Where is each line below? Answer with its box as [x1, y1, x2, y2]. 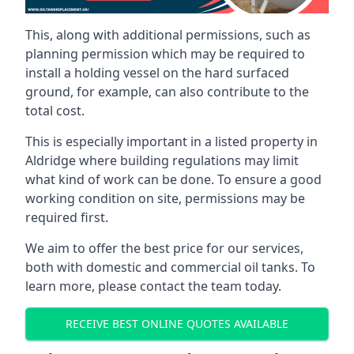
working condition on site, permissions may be [25, 189, 305, 207]
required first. [25, 208, 108, 226]
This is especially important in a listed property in [25, 132, 318, 150]
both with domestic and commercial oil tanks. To [25, 258, 315, 276]
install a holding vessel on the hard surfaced [25, 63, 289, 81]
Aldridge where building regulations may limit [25, 151, 299, 169]
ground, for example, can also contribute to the [25, 82, 309, 100]
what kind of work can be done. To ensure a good [25, 170, 322, 188]
